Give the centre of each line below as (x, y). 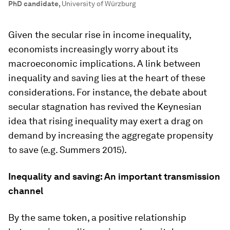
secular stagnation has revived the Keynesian (105, 107)
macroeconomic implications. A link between (104, 63)
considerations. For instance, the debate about (108, 92)
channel (26, 191)
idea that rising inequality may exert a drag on (106, 121)
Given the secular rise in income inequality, (100, 35)
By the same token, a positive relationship (97, 217)
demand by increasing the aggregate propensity (111, 135)
